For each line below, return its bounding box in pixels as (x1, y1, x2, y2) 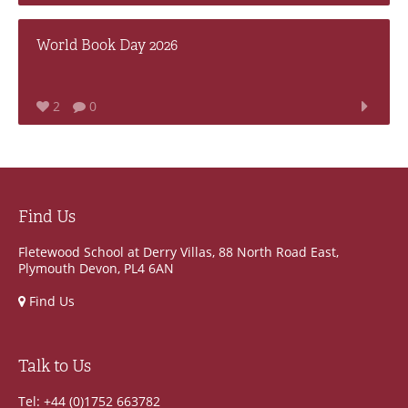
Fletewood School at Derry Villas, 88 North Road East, (18, 242, 339, 260)
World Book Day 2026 (36, 36, 178, 55)
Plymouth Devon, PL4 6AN (18, 259, 174, 277)
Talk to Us (18, 355, 91, 376)
